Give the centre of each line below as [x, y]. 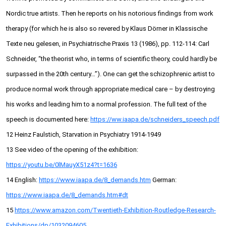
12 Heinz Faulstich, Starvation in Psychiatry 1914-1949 [83, 135]
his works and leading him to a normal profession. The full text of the [106, 104]
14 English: [22, 180]
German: [164, 180]
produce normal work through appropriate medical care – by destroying [110, 89]
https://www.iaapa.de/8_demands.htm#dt [67, 195]
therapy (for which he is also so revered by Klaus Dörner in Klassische [107, 29]
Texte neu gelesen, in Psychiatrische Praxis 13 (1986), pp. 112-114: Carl [108, 44]
